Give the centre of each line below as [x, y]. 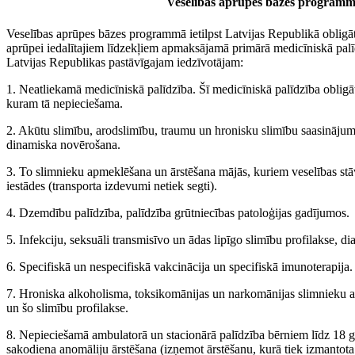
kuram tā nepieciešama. [65, 103]
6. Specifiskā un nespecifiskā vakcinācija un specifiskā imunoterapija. [179, 266]
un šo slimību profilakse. [67, 307]
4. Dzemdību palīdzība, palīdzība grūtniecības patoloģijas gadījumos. [178, 212]
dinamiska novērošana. [63, 144]
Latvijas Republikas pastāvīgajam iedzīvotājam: [125, 62]
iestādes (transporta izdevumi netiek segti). [112, 185]
